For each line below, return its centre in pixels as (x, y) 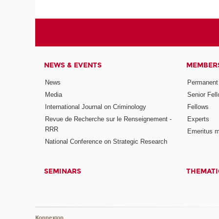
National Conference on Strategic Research (106, 141)
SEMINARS (63, 172)
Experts (198, 119)
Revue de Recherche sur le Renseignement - (109, 119)
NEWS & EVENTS (73, 65)
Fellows (198, 107)
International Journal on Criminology (96, 107)
